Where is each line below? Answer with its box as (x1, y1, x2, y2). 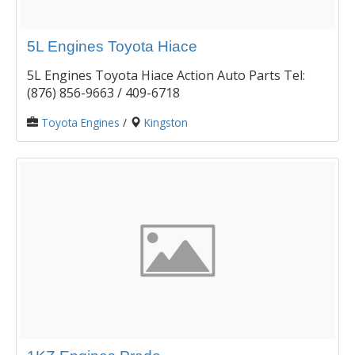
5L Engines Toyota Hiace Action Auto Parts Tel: (27, 67, 305, 85)
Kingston (144, 115, 188, 131)
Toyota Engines (41, 115, 120, 131)
